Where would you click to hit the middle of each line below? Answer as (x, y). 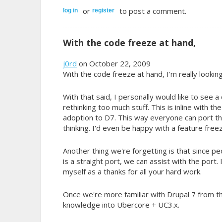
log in (70, 10)
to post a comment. (152, 11)
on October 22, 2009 (113, 63)
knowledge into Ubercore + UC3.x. (121, 204)
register (103, 10)
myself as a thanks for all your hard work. (132, 171)
